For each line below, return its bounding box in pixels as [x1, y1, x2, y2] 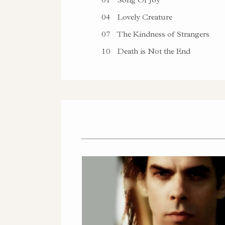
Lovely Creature [116, 12, 172, 22]
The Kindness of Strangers [116, 29, 209, 39]
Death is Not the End [116, 46, 190, 56]
